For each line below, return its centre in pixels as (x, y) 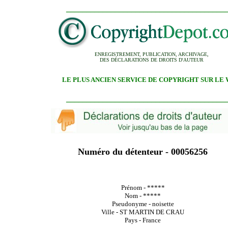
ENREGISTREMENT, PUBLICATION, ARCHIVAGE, (152, 54)
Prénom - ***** (143, 188)
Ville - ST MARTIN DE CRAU (143, 212)
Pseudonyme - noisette (143, 204)
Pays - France (143, 220)
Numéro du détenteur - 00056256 (143, 152)
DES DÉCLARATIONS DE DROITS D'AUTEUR (152, 60)
